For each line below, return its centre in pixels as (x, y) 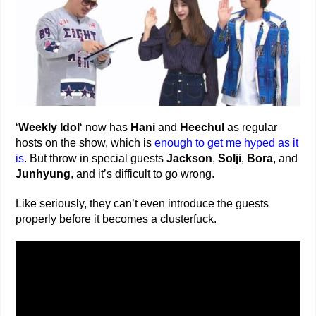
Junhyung (43, 174)
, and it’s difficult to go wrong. (143, 174)
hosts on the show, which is (85, 142)
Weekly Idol (49, 127)
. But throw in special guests (96, 158)
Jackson (190, 158)
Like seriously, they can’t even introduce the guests (142, 203)
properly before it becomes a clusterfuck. (116, 219)
